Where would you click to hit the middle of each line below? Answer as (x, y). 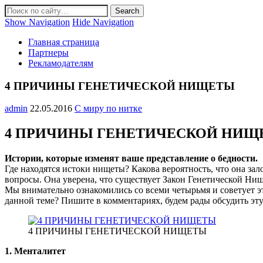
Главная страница (64, 42)
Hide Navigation (103, 22)
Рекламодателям (61, 63)
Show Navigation (37, 22)
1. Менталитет (35, 251)
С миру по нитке (108, 109)
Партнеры (48, 53)
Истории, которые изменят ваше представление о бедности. (131, 159)
